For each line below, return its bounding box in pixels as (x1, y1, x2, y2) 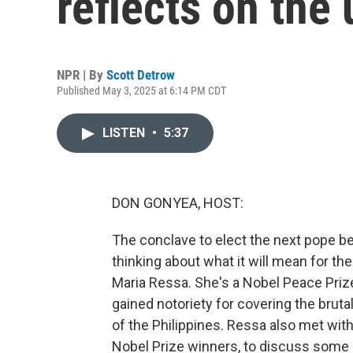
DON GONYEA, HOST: (112, 195, 243, 211)
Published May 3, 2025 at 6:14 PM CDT (57, 84, 226, 97)
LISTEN (102, 125, 148, 140)
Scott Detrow (106, 67, 175, 83)
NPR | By (57, 67, 106, 83)
